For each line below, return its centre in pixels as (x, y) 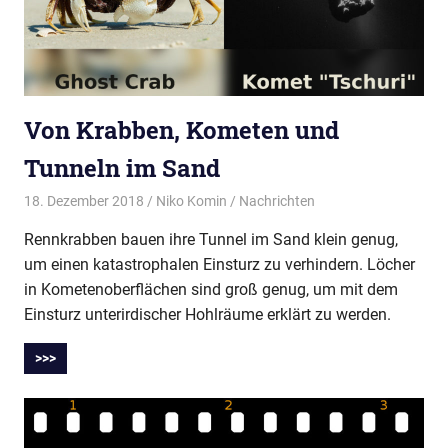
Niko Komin (191, 201)
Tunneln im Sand (122, 167)
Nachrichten (276, 201)
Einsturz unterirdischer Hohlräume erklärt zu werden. (207, 315)
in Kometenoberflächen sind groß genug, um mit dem (211, 290)
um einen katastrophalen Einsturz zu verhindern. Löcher (219, 265)
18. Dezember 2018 (84, 201)
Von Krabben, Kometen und (181, 129)
